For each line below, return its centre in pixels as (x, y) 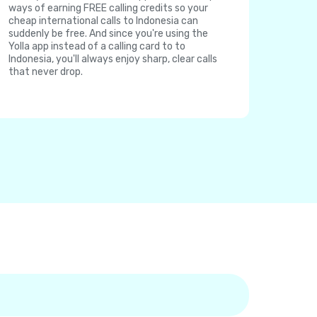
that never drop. (46, 72)
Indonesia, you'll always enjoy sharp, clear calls (113, 59)
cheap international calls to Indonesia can (103, 21)
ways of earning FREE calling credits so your (108, 8)
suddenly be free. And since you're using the (108, 34)
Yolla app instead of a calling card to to (97, 46)
